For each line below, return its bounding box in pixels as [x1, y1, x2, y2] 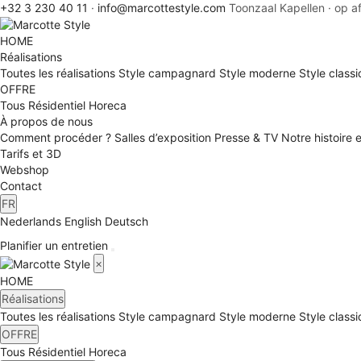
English [64, 214, 102, 229]
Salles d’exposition [114, 131, 211, 145]
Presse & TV [214, 131, 278, 145]
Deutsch [105, 214, 148, 229]
